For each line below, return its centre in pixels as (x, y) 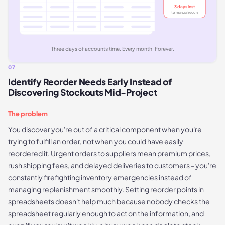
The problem (28, 113)
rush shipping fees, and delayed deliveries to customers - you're (112, 165)
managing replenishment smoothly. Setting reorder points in (106, 189)
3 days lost (185, 7)
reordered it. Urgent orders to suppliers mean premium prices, (109, 153)
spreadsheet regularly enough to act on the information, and (106, 213)
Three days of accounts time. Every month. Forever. (113, 48)
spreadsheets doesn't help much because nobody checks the (109, 201)
